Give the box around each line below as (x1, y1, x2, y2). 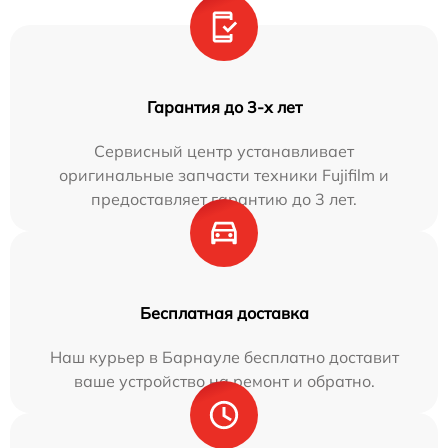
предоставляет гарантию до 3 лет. (91, 189, 357, 210)
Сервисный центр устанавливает (94, 141, 354, 162)
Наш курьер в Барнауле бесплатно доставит (49, 347, 399, 368)
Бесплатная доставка (139, 303, 309, 324)
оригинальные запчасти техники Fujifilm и (59, 165, 389, 186)
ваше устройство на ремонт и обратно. (73, 371, 375, 392)
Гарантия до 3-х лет (146, 97, 302, 118)
